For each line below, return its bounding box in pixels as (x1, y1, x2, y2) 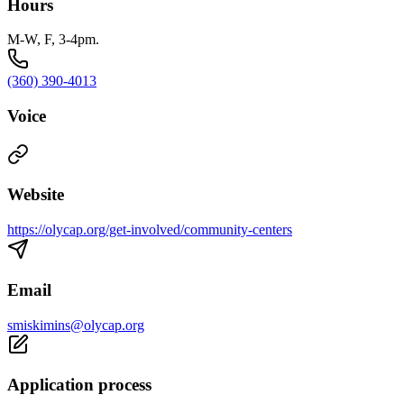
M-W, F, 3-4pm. (7, 32, 99, 48)
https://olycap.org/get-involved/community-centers (7, 222, 292, 238)
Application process (7, 375, 151, 395)
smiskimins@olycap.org (7, 317, 144, 333)
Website (7, 185, 64, 205)
